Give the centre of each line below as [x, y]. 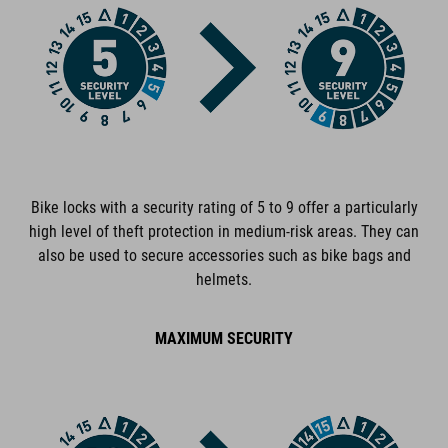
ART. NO [55, 19]
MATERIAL [67, 373]
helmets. [224, 280]
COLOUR [57, 137]
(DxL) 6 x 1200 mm [80, 293]
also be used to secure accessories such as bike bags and [224, 256]
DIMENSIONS [77, 255]
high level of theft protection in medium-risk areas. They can [224, 232]
